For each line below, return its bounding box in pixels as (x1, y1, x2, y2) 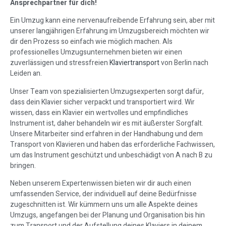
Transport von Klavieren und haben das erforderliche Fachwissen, (10, 139, 215, 150)
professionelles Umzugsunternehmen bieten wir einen (10, 47, 182, 58)
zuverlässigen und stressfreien (10, 58, 109, 69)
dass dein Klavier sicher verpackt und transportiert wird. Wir (10, 96, 195, 107)
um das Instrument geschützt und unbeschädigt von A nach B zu (10, 149, 212, 160)
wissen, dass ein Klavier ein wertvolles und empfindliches (10, 107, 188, 118)
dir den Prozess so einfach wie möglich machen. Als (10, 36, 173, 47)
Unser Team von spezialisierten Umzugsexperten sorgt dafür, (10, 86, 204, 97)
